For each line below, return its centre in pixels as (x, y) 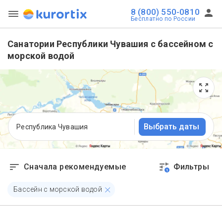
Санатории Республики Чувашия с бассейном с (111, 44)
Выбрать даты (171, 126)
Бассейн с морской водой (58, 189)
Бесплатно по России (163, 19)
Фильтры (191, 167)
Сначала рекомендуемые (75, 167)
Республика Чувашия (52, 127)
